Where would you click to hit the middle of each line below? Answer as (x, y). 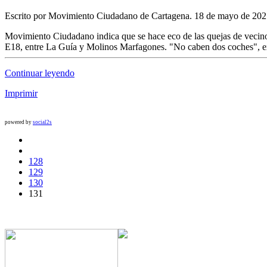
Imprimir (21, 94)
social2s (42, 122)
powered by (19, 122)
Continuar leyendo (40, 73)
